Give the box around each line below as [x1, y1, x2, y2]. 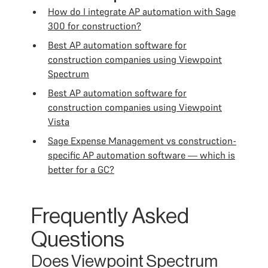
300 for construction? [48, 20, 141, 32]
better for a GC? [48, 163, 114, 175]
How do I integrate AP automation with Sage [48, 5, 236, 17]
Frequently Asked [31, 206, 189, 227]
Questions [31, 229, 124, 251]
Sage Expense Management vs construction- [48, 135, 236, 147]
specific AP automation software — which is [48, 149, 235, 161]
